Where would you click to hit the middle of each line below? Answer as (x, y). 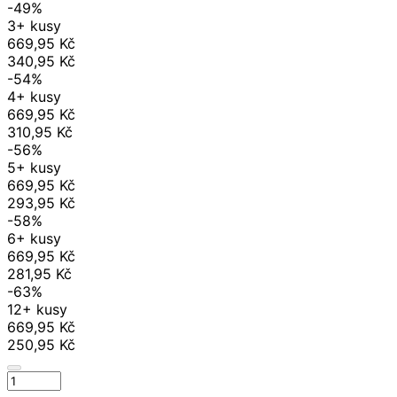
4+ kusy (34, 96)
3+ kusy (34, 25)
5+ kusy (34, 167)
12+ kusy (37, 309)
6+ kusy (34, 238)
